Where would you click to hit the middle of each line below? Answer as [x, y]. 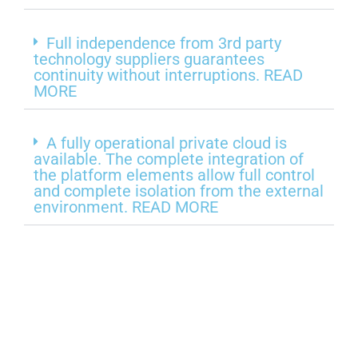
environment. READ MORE [126, 207]
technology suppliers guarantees [149, 59]
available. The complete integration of [169, 159]
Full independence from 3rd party [164, 43]
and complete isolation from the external [179, 191]
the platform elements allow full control [174, 175]
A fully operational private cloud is [167, 143]
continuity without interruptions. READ [168, 75]
